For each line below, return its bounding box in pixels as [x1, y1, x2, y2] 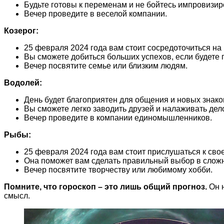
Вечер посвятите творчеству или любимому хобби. [24, 165, 212, 174]
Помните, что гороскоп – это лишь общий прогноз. [4, 182, 207, 191]
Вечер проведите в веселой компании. [24, 9, 167, 18]
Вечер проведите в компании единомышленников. [24, 113, 212, 122]
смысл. [4, 191, 30, 200]
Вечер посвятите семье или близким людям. [24, 61, 187, 70]
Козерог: [4, 26, 38, 35]
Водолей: [4, 78, 42, 87]
